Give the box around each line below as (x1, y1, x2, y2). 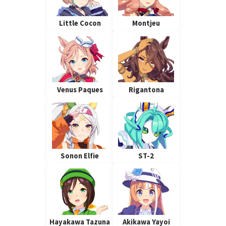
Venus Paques (56, 85, 103, 94)
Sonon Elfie (61, 151, 99, 161)
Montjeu (132, 19, 160, 28)
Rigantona (128, 85, 164, 94)
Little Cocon (59, 19, 101, 28)
